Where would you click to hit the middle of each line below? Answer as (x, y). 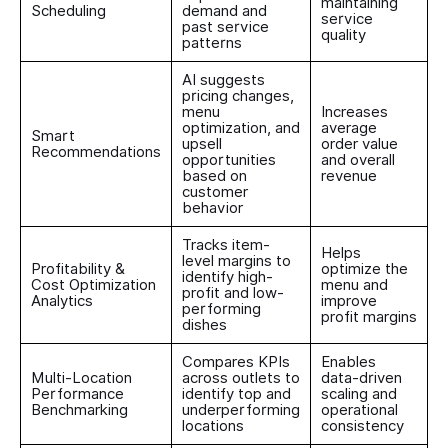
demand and (224, 11)
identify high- (227, 277)
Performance (77, 394)
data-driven (361, 378)
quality (343, 35)
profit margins (369, 317)
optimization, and (241, 128)
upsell (202, 144)
